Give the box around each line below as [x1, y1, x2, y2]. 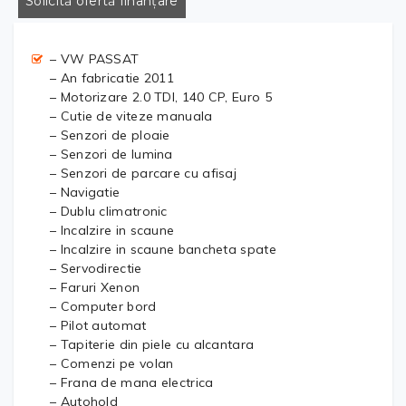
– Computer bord [50, 297, 157, 314]
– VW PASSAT [50, 50, 140, 67]
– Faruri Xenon [50, 278, 140, 295]
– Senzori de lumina [50, 145, 173, 162]
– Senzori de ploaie [50, 126, 170, 143]
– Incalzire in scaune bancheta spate [50, 240, 276, 257]
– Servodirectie [50, 259, 142, 276]
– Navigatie [50, 183, 121, 200]
